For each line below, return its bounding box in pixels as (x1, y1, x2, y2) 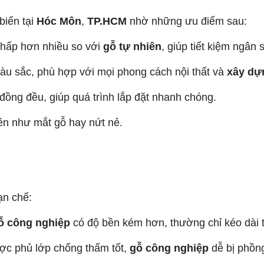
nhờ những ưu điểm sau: (127, 15, 247, 27)
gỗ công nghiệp (130, 242, 209, 254)
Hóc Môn (37, 15, 81, 27)
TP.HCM (87, 15, 127, 27)
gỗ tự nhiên (103, 41, 161, 52)
